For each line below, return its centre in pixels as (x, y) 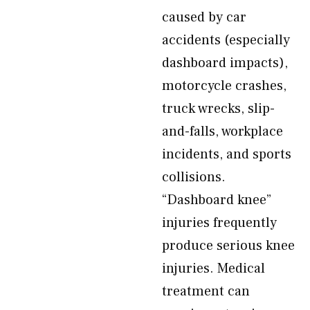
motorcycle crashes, (224, 86)
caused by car (204, 17)
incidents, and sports (227, 154)
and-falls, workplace (222, 131)
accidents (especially (226, 40)
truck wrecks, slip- (218, 109)
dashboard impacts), (225, 63)
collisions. (194, 177)
